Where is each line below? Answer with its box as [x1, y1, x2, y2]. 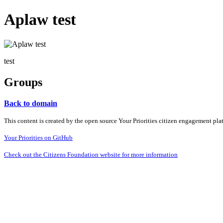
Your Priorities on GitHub [4, 133, 73, 141]
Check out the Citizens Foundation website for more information [4, 150, 178, 158]
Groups [4, 75, 42, 89]
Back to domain [4, 99, 57, 108]
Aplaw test [4, 10, 76, 29]
